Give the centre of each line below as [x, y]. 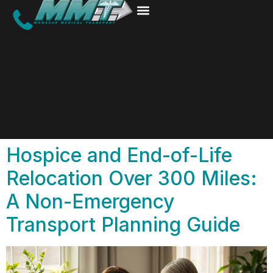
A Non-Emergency [90, 201]
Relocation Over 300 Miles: [132, 178]
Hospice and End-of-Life [119, 155]
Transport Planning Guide [123, 224]
